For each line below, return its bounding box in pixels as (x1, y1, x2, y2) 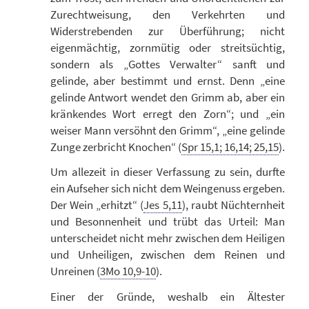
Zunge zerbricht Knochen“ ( (50, 139, 181, 154)
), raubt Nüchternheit (181, 197, 286, 213)
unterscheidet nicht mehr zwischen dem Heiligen (50, 230, 285, 246)
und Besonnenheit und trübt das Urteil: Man (50, 214, 285, 230)
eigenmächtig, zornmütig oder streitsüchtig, (50, 39, 285, 55)
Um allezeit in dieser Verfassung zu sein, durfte (50, 164, 285, 180)
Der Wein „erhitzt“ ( (50, 197, 144, 213)
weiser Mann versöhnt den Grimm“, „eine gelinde (50, 122, 285, 138)
